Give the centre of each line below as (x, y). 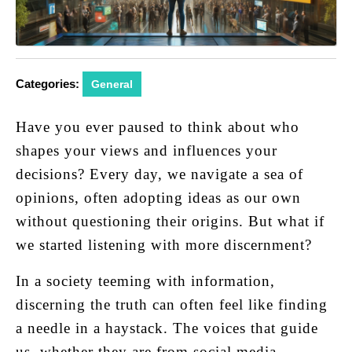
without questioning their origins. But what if (170, 222)
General (112, 84)
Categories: (48, 84)
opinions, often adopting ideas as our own (158, 198)
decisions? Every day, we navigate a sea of (159, 174)
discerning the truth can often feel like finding (172, 305)
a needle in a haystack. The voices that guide (167, 328)
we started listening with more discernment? (164, 245)
